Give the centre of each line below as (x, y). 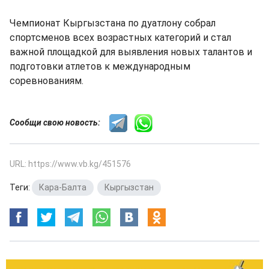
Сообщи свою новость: (59, 122)
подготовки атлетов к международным (100, 66)
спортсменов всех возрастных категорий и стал (120, 37)
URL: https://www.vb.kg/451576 (70, 164)
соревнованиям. (47, 80)
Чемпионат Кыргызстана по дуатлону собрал (113, 23)
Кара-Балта (63, 187)
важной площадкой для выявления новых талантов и (131, 52)
